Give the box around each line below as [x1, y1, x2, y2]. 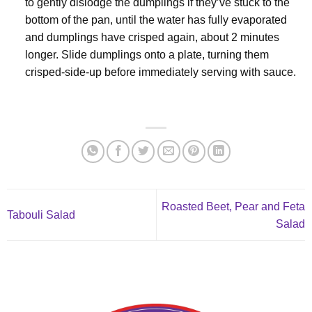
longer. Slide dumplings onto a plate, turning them [24, 48, 269, 61]
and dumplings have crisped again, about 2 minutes [24, 31, 279, 43]
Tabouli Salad [7, 209, 75, 221]
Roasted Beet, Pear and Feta [162, 200, 305, 212]
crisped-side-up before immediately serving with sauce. [24, 65, 296, 78]
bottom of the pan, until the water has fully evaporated [24, 13, 287, 26]
